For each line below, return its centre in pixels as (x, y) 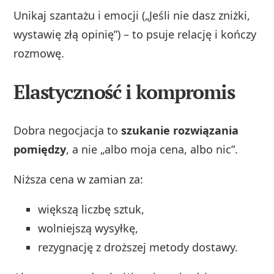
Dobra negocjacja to (68, 131)
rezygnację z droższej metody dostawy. (138, 247)
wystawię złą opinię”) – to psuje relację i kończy (135, 35)
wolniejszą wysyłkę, (88, 228)
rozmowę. (39, 54)
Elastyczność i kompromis (124, 92)
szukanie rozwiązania (180, 131)
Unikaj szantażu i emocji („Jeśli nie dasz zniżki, (132, 16)
